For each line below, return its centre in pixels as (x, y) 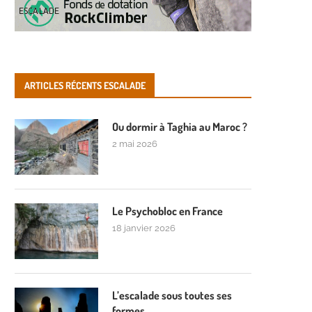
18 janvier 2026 (144, 228)
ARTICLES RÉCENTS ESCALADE (85, 85)
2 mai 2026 (135, 144)
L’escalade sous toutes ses (172, 295)
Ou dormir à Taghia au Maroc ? (180, 127)
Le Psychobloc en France (167, 211)
